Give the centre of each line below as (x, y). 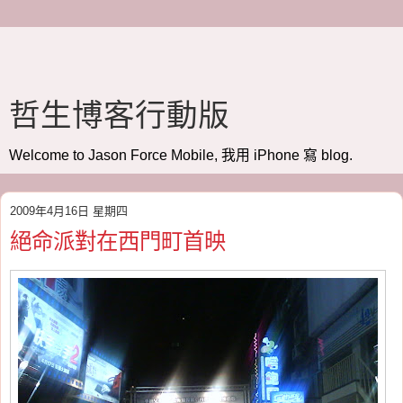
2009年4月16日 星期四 (69, 211)
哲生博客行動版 (119, 115)
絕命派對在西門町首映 (118, 242)
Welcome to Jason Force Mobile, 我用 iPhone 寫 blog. (181, 155)
